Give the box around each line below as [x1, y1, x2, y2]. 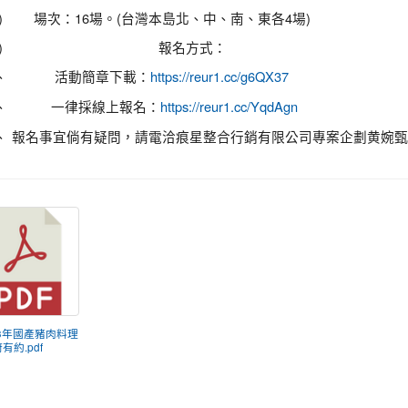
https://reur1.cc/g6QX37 [149, 70, 289, 84]
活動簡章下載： [54, 66, 150, 86]
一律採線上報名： [50, 97, 160, 116]
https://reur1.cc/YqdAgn [159, 100, 298, 114]
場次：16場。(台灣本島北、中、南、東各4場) [33, 8, 311, 27]
